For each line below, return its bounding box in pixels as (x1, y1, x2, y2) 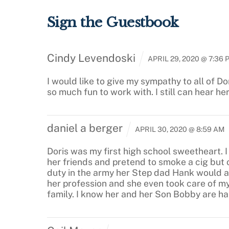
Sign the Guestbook (47, 14, 178, 31)
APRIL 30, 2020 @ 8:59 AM (133, 125, 224, 133)
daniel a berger (47, 122, 123, 135)
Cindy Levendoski (47, 51, 135, 64)
